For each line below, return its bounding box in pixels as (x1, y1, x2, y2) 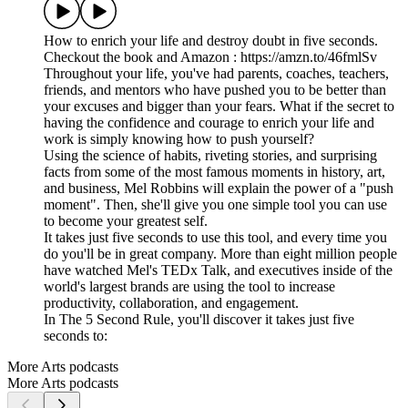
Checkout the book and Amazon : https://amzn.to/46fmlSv (44, 49, 377, 66)
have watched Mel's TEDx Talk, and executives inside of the (44, 262, 393, 279)
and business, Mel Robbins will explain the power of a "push (44, 180, 393, 197)
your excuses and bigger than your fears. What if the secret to (44, 98, 394, 115)
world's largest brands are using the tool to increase (44, 279, 335, 295)
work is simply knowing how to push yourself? (44, 131, 314, 148)
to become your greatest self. (44, 213, 208, 229)
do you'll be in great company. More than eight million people (44, 246, 397, 262)
